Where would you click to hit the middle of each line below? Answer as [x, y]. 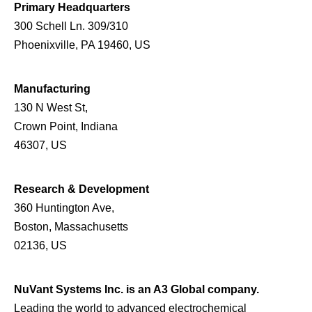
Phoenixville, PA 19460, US [82, 45]
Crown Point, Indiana [66, 126]
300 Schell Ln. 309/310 [71, 26]
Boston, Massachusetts [71, 226]
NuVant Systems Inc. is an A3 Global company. [136, 289]
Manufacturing [52, 88]
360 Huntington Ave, [64, 208]
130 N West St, [51, 107]
